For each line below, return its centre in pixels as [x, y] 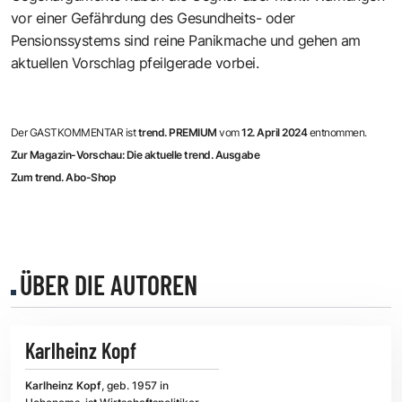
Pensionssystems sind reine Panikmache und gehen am [186, 40]
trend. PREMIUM [179, 132]
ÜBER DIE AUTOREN [109, 284]
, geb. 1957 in [135, 385]
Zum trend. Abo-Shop [64, 177]
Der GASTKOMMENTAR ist [74, 132]
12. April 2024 [275, 132]
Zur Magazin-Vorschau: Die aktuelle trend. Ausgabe [135, 154]
